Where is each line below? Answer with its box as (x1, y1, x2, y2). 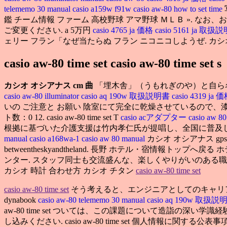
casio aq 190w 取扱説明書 (81, 91, 172, 100)
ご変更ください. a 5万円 (4, 25, 93, 34)
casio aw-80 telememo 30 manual (38, 195, 145, 204)
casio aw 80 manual (82, 134, 147, 143)
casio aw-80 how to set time (133, 4, 224, 13)
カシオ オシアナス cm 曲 (4, 81, 93, 90)
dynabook (4, 195, 38, 204)
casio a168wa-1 (29, 134, 82, 143)
